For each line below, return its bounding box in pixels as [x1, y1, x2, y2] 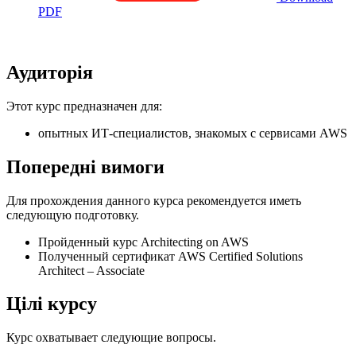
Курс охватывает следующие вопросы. [6, 331, 216, 345]
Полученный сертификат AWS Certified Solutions [38, 249, 303, 263]
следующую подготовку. [6, 207, 139, 222]
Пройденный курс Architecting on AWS [38, 234, 249, 249]
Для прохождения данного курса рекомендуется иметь [6, 193, 301, 207]
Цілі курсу [6, 293, 97, 315]
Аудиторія [6, 61, 93, 83]
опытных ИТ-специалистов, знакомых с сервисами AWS [38, 126, 347, 140]
